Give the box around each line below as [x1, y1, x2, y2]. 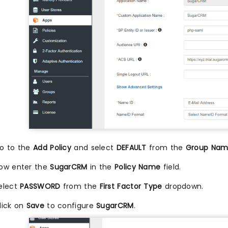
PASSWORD [20, 181, 61, 191]
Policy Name [115, 161, 161, 172]
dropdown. [162, 181, 204, 191]
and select [71, 142, 117, 153]
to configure [44, 200, 97, 211]
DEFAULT [116, 142, 147, 153]
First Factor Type [99, 181, 162, 191]
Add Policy [33, 142, 71, 153]
